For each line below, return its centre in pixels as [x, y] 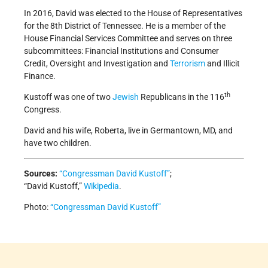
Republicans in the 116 [182, 97]
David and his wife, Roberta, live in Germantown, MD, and [128, 131]
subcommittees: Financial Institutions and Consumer [121, 51]
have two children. [58, 143]
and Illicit [223, 64]
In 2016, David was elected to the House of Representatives [133, 13]
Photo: [37, 207]
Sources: [41, 174]
